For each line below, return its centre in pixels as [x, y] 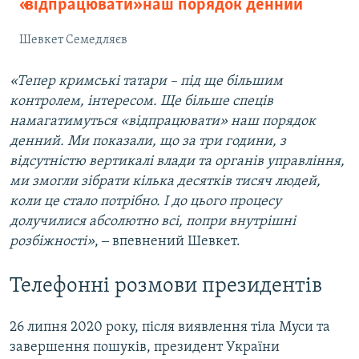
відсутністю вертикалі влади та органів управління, [177, 162]
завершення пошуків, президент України [145, 347]
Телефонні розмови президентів [166, 287]
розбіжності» [52, 242]
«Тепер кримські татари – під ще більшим [146, 82]
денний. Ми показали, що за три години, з [148, 142]
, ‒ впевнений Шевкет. [167, 242]
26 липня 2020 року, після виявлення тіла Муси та [170, 327]
